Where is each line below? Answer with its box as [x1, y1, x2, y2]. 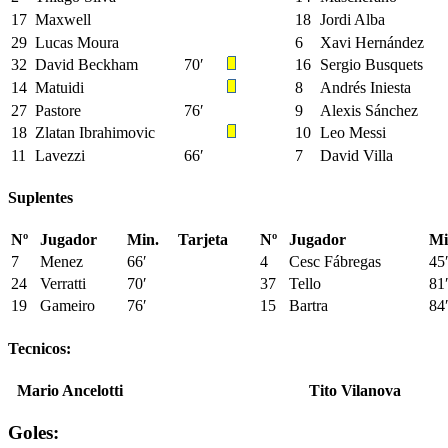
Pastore [35, 101, 81, 119]
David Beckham [35, 55, 138, 73]
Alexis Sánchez [320, 101, 418, 119]
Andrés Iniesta [320, 78, 411, 96]
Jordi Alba [320, 10, 385, 28]
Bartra [289, 297, 328, 315]
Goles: [8, 421, 59, 443]
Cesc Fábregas [289, 253, 381, 271]
